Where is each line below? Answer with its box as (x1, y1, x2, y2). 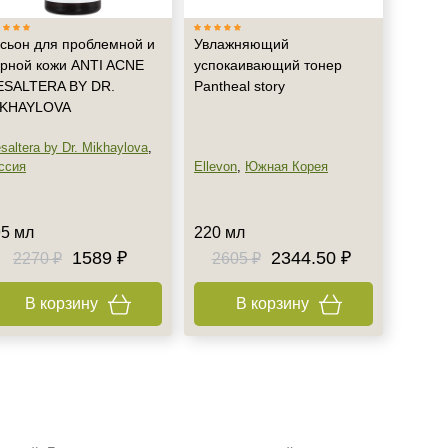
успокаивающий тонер (194, 57, 342, 73)
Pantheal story (194, 78, 285, 94)
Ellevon (194, 159, 237, 174)
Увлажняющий (194, 36, 289, 52)
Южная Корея (245, 159, 328, 174)
